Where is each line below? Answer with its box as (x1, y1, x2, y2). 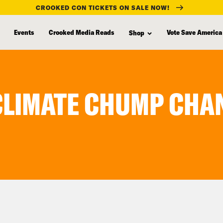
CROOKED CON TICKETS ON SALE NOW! (36, 3, 170, 11)
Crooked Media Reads (49, 27, 114, 36)
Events (14, 27, 34, 36)
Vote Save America (167, 27, 222, 36)
